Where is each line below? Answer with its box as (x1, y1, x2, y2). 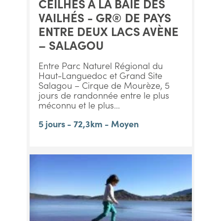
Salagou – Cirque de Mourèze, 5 (38, 79, 170, 91)
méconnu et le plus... (38, 99, 120, 111)
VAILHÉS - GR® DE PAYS (38, 9, 171, 25)
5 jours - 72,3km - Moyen (38, 117, 139, 130)
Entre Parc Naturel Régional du (38, 59, 163, 72)
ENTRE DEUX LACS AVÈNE (38, 23, 179, 39)
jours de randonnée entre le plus (38, 89, 169, 101)
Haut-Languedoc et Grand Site (38, 69, 162, 81)
